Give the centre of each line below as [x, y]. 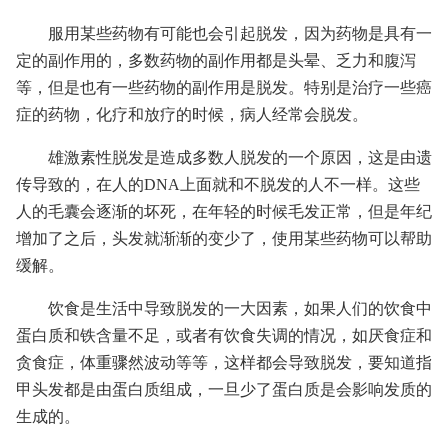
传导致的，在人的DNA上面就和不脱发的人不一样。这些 [218, 184]
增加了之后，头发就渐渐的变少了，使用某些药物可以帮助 [224, 238]
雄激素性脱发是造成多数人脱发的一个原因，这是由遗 [240, 157]
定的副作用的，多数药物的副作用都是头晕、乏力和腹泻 [216, 60]
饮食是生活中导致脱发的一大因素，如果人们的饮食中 [240, 308]
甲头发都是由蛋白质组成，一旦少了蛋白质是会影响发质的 [224, 389]
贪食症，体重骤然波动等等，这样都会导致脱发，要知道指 [224, 362]
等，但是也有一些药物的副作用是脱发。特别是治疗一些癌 [224, 87]
